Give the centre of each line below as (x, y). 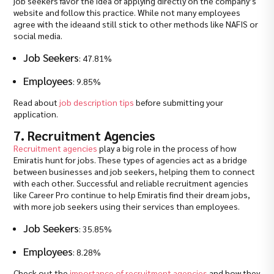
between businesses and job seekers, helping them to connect (135, 172)
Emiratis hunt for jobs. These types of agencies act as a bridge (131, 160)
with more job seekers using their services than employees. (127, 206)
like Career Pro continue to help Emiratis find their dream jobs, (132, 195)
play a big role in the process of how (167, 148)
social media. (38, 36)
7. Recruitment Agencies (85, 136)
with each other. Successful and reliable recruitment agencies (131, 183)
